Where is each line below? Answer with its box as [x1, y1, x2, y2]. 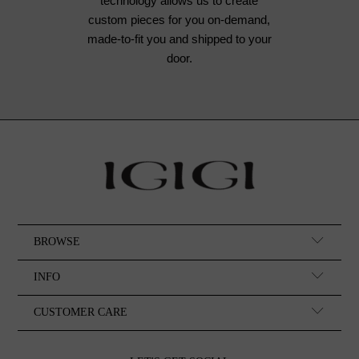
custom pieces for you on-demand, [88, 12, 271, 26]
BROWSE [34, 235, 81, 248]
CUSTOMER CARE [34, 305, 128, 319]
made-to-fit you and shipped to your [87, 31, 272, 46]
